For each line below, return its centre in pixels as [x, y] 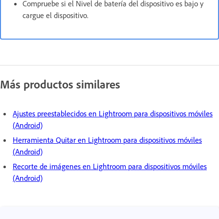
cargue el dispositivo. [55, 15]
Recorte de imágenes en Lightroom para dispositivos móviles [110, 166]
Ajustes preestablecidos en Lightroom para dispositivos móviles [113, 114]
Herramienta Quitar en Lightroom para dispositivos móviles [107, 140]
